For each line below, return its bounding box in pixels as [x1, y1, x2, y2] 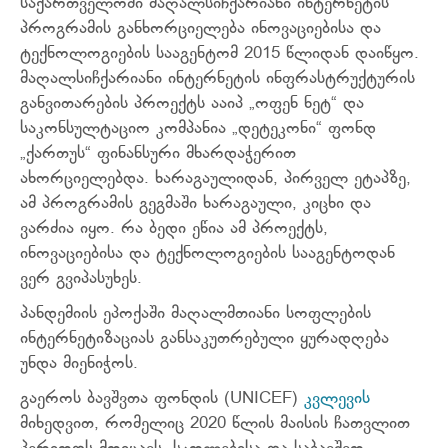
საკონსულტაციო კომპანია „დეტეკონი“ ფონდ [20, 119, 376, 140]
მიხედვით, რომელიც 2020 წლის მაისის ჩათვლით [20, 414, 410, 435]
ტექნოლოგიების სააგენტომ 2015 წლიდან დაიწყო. [20, 44, 419, 65]
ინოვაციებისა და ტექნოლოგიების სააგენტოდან [20, 244, 395, 265]
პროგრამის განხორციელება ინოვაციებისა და [20, 19, 381, 40]
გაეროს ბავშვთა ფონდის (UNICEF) [20, 389, 298, 410]
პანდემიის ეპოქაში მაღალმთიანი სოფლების [20, 304, 371, 325]
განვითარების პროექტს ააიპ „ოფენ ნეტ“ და [20, 94, 364, 115]
